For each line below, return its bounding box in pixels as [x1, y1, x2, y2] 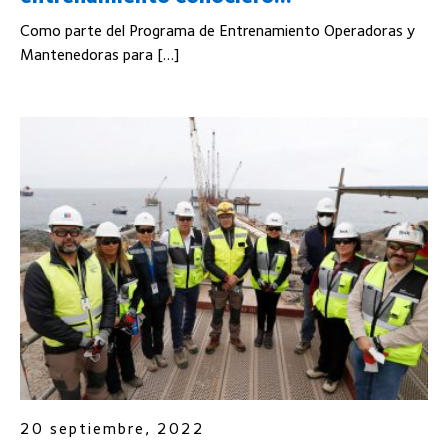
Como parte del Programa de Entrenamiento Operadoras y [20, 21, 415, 41]
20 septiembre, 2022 [20, 419, 205, 439]
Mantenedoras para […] [20, 45, 179, 65]
